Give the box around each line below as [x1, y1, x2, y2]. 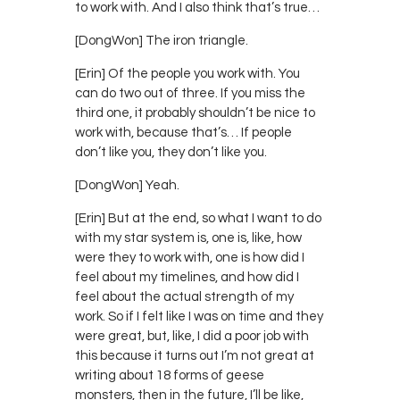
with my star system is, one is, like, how [75, 230, 302, 245]
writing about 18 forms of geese [75, 368, 264, 382]
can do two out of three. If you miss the [75, 86, 305, 100]
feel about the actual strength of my [75, 289, 294, 304]
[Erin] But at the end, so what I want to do [75, 211, 321, 225]
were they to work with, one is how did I [75, 250, 304, 264]
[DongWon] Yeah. [75, 178, 179, 192]
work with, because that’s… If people [75, 125, 292, 139]
